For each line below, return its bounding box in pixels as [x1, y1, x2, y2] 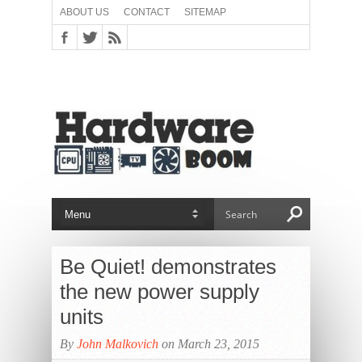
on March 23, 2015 [158, 337, 259, 351]
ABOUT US [60, 6, 109, 18]
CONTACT [124, 6, 170, 18]
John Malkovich [77, 337, 158, 351]
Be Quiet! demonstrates [60, 255, 276, 279]
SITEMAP [184, 6, 226, 18]
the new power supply [60, 280, 259, 304]
